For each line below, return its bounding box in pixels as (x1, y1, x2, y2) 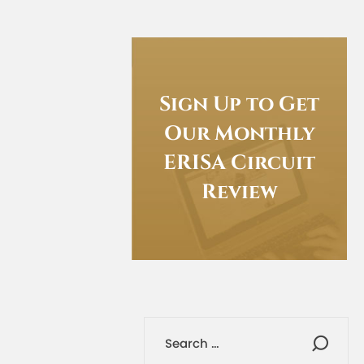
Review (201, 179, 278, 206)
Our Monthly (163, 120, 315, 148)
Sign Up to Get (159, 91, 320, 119)
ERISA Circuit (163, 149, 316, 177)
